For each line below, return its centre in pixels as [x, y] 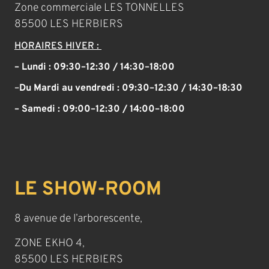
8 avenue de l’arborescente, [79, 219]
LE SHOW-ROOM [88, 190]
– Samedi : [39, 110]
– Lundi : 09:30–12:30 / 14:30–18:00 [95, 68]
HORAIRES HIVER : [58, 47]
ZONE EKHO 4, [50, 244]
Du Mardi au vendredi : [71, 89]
